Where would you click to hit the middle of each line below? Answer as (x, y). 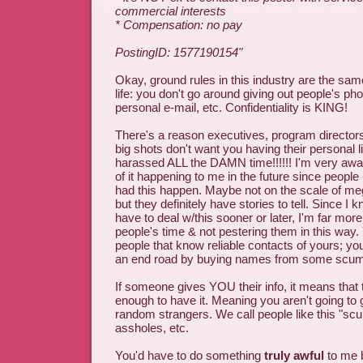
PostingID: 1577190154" (179, 52)
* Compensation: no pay (179, 25)
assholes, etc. (152, 328)
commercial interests (171, 11)
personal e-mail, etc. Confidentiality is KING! (231, 107)
